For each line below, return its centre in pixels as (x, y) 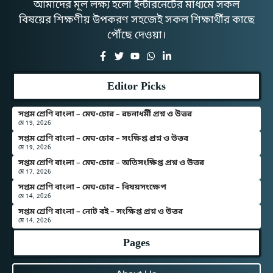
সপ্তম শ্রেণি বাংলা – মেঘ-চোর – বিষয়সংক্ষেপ (92, 187)
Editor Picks (136, 86)
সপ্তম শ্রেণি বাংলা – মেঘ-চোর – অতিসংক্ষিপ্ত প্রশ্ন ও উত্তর (111, 163)
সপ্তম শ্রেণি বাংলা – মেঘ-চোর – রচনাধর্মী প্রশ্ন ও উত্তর (105, 114)
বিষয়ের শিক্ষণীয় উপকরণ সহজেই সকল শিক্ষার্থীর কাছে (136, 21)
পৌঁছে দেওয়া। (136, 36)
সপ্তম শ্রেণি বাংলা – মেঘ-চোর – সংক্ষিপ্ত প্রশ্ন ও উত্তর (103, 138)
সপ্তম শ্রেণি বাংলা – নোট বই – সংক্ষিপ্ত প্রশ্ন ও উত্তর (101, 211)
